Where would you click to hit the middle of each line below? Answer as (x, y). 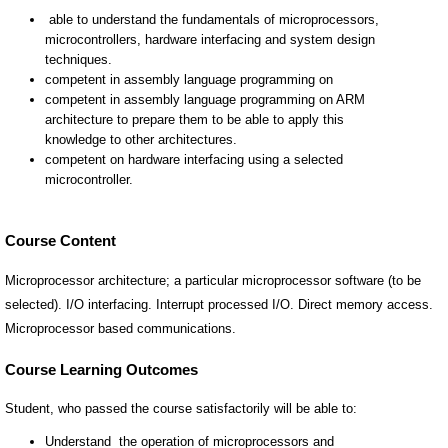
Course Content (60, 240)
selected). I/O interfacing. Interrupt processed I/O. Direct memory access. (219, 305)
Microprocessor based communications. (120, 329)
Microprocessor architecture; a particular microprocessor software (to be (213, 281)
